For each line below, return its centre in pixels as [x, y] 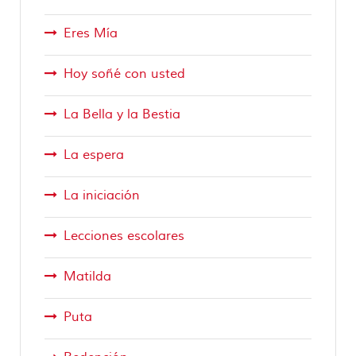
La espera [94, 155]
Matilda [88, 277]
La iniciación [102, 195]
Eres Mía [91, 33]
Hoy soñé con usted [125, 74]
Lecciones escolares [124, 236]
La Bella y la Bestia [122, 114]
